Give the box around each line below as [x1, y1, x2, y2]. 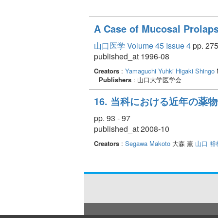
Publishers [99, 74, 131, 84]
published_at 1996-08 [94, 50, 169, 62]
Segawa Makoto [125, 138, 170, 148]
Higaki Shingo [176, 66, 215, 75]
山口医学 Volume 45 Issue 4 [94, 39, 191, 51]
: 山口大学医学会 [131, 74, 182, 84]
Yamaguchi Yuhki [125, 66, 174, 75]
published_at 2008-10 [94, 123, 169, 134]
